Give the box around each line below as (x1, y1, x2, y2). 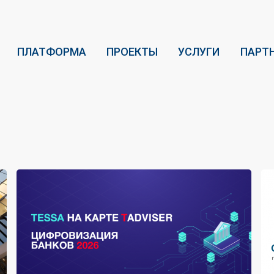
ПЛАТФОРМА (17, 45, 86, 58)
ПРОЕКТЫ (106, 45, 158, 58)
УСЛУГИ (178, 45, 220, 58)
